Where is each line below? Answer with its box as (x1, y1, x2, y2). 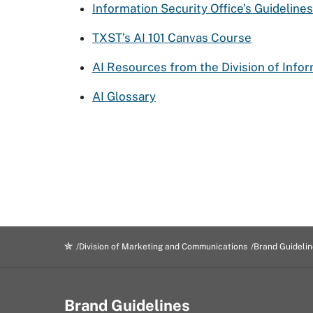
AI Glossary (92, 89, 156, 103)
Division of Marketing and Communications (79, 242, 247, 252)
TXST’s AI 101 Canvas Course (92, 31, 252, 45)
